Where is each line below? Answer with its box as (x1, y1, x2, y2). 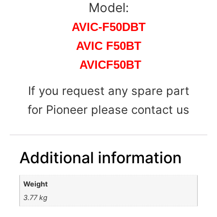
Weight (23, 180, 48, 188)
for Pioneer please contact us (28, 102, 189, 117)
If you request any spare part (28, 83, 189, 98)
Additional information (19, 148, 182, 167)
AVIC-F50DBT (71, 20, 146, 34)
